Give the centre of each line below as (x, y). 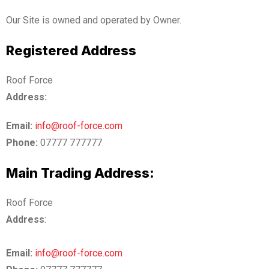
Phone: (22, 142)
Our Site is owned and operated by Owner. (94, 20)
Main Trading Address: (80, 173)
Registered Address (71, 50)
